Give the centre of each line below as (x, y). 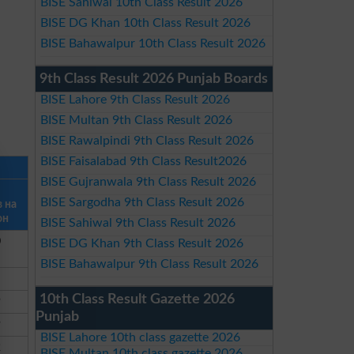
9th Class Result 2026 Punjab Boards (154, 79)
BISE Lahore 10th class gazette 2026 (140, 337)
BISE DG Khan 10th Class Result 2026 (145, 23)
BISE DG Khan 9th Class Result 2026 (141, 243)
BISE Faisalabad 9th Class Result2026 (143, 161)
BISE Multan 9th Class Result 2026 (136, 120)
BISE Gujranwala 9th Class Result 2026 (148, 182)
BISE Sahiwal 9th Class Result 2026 (137, 223)
